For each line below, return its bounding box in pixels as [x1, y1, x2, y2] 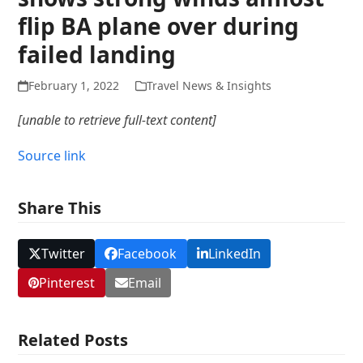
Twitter [41, 244, 85, 263]
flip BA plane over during [18, 10, 300, 41]
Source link [18, 146, 87, 164]
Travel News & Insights [146, 77, 271, 93]
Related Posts [18, 329, 129, 352]
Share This [18, 196, 102, 219]
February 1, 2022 [28, 77, 119, 93]
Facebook [117, 244, 177, 263]
